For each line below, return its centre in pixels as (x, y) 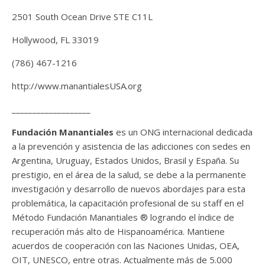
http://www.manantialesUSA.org (77, 85)
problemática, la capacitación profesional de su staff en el (128, 203)
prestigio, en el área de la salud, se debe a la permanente (129, 174)
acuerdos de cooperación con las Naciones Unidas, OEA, (126, 245)
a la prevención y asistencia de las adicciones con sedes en (131, 146)
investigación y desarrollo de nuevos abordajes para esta (129, 188)
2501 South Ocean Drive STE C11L (82, 16)
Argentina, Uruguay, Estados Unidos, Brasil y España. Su (125, 160)
